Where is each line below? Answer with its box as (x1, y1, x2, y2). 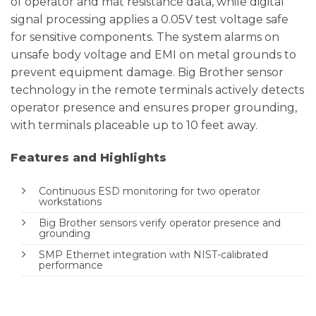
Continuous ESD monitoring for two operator (39, 184, 260, 197)
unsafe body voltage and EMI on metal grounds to (11, 48, 296, 62)
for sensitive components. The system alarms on (11, 30, 279, 44)
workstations (39, 195, 102, 208)
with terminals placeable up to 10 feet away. (11, 119, 257, 133)
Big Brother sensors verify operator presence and (39, 216, 281, 229)
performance (39, 258, 103, 272)
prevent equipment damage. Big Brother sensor (11, 66, 284, 80)
